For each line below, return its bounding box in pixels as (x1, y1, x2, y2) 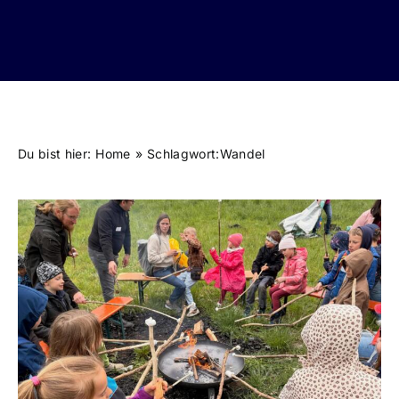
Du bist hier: (17, 146, 92, 162)
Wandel (219, 146, 265, 162)
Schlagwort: (146, 146, 220, 162)
